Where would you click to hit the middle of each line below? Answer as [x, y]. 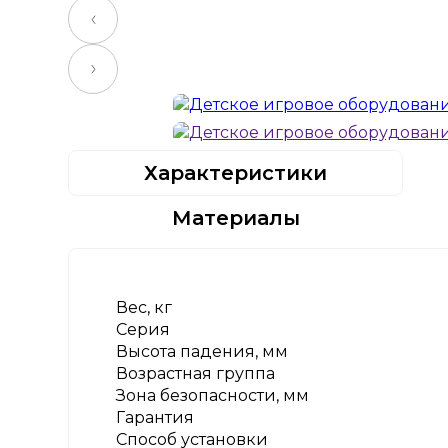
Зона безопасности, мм [212, 395]
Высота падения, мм [202, 351]
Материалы [235, 218]
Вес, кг [144, 307]
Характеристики [235, 173]
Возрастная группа [195, 373]
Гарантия [155, 417]
